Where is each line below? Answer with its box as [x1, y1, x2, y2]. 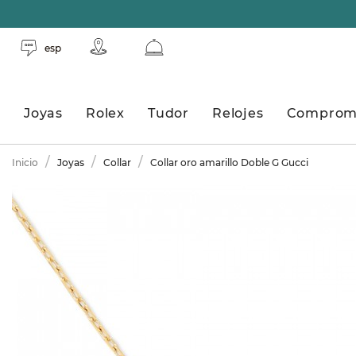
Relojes [212, 105, 264, 121]
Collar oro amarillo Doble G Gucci [150, 156, 308, 168]
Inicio [12, 156, 38, 168]
